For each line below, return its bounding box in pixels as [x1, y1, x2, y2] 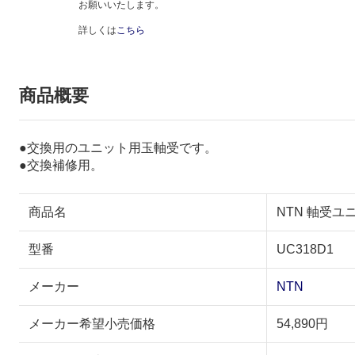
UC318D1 [277, 242, 334, 256]
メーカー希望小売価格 [29, 316, 155, 330]
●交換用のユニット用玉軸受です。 [19, 140, 217, 155]
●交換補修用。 [19, 158, 103, 172]
